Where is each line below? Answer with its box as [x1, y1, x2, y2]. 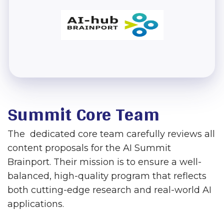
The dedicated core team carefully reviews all [7, 128, 215, 139]
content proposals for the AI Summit [7, 142, 171, 153]
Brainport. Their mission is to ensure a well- [7, 156, 201, 167]
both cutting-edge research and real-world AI [7, 184, 211, 195]
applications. [7, 198, 64, 209]
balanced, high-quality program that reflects [7, 170, 206, 181]
